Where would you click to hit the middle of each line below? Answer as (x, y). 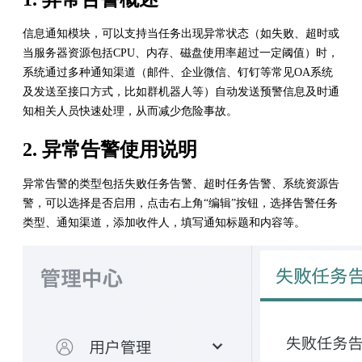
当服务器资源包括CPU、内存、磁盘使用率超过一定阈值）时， (181, 53)
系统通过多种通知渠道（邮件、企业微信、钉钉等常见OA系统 (178, 72)
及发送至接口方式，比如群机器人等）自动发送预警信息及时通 (181, 91)
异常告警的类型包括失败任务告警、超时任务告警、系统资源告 (181, 183)
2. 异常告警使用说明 (110, 149)
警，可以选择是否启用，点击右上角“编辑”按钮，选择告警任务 (180, 203)
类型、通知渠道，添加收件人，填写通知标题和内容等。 (164, 222)
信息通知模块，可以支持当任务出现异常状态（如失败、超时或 (181, 33)
